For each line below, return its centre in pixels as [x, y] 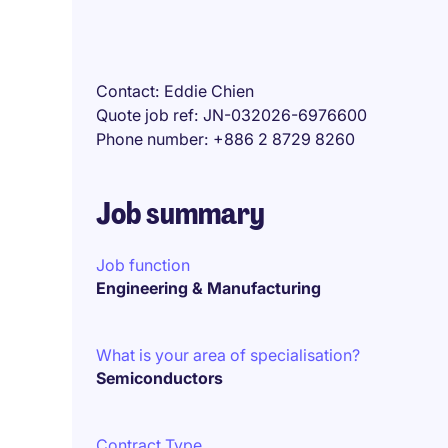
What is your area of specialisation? [228, 355]
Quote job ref [145, 115]
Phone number [150, 139]
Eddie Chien [209, 91]
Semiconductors [159, 378]
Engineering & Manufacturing [208, 288]
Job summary [180, 213]
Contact [125, 91]
